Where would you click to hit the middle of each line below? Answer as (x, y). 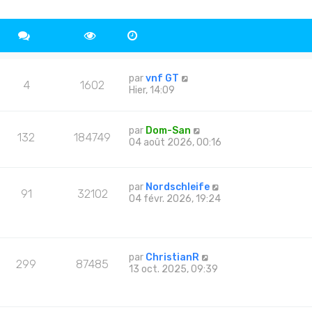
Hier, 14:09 (152, 90)
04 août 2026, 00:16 (175, 142)
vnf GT (163, 78)
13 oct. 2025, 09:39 (174, 270)
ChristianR (173, 258)
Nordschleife (178, 187)
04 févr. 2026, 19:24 (175, 199)
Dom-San (169, 130)
